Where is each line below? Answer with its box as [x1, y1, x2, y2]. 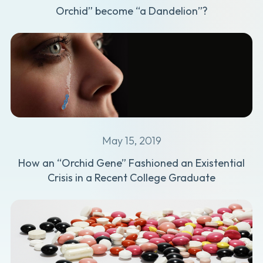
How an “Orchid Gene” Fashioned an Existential [18, 156, 245, 170]
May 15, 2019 [102, 134, 161, 148]
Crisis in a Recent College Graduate [48, 171, 215, 185]
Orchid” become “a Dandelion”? [55, 4, 208, 18]
